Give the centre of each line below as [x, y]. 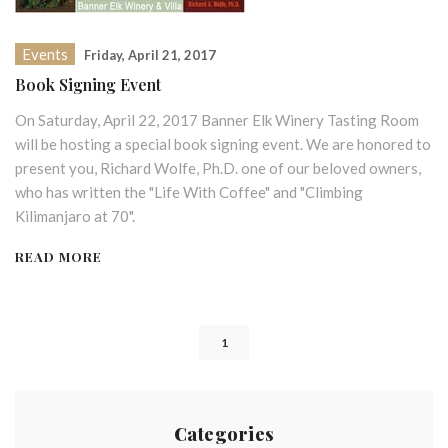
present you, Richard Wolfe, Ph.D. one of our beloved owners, [218, 168]
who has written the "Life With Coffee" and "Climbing [189, 192]
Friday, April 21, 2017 [150, 55]
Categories [224, 434]
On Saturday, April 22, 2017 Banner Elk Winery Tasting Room [217, 120]
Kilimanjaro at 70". [75, 216]
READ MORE [58, 256]
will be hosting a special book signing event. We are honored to [223, 144]
